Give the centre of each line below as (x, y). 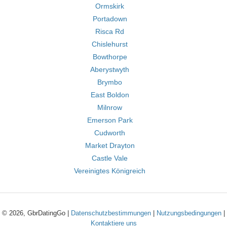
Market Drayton (110, 145)
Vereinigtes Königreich (110, 171)
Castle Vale (110, 158)
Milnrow (110, 107)
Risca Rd (110, 31)
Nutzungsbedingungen (189, 213)
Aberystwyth (110, 69)
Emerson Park (110, 120)
